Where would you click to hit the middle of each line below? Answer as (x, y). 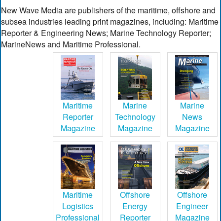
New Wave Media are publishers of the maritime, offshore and (109, 10)
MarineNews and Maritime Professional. (71, 44)
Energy (135, 206)
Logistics (78, 206)
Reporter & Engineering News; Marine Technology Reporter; (106, 33)
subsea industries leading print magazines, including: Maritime (110, 21)
